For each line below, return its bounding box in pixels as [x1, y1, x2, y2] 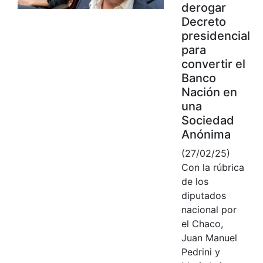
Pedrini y [181, 245, 220, 258]
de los [181, 175, 208, 187]
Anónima [181, 127, 231, 141]
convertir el [181, 56, 245, 71]
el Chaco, [181, 217, 223, 230]
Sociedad [181, 113, 234, 127]
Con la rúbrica [181, 161, 244, 173]
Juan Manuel [181, 231, 237, 244]
